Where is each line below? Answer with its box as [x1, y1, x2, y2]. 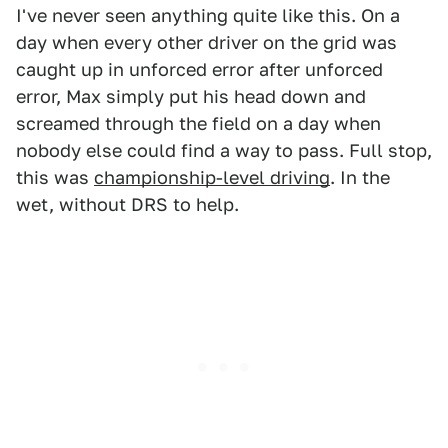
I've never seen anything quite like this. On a [16, 4, 400, 26]
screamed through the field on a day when [16, 112, 381, 134]
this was [16, 166, 94, 188]
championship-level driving [94, 166, 330, 188]
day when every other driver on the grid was [16, 31, 397, 53]
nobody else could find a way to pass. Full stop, [16, 139, 432, 161]
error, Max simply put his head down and [16, 85, 366, 107]
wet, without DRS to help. [16, 193, 239, 215]
